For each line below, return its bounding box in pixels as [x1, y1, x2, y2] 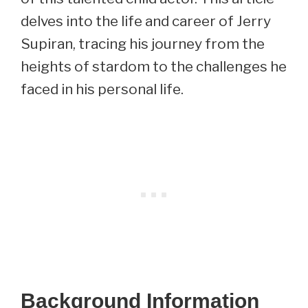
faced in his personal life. [21, 80, 184, 98]
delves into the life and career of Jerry [21, 12, 271, 30]
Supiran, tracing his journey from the [21, 35, 265, 53]
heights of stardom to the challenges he [21, 58, 287, 76]
